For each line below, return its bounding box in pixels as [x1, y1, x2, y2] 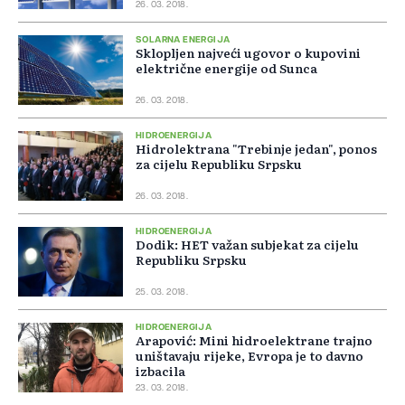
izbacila [136, 362, 185, 381]
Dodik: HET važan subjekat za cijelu [136, 235, 359, 254]
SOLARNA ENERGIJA [136, 35, 231, 45]
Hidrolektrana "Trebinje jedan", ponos [136, 139, 377, 158]
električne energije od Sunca [136, 59, 317, 78]
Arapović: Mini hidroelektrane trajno [136, 331, 372, 350]
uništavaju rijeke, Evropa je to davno [136, 346, 363, 365]
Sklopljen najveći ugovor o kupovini [136, 43, 361, 62]
